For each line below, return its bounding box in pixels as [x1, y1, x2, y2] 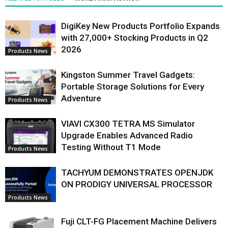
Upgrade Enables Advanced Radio [61, 130, 193, 141]
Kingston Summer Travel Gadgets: [61, 70, 195, 80]
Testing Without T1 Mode [61, 142, 161, 153]
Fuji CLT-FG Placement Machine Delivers [61, 216, 217, 227]
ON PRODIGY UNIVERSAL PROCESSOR [61, 179, 212, 190]
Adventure [61, 93, 101, 104]
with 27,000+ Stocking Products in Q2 [61, 33, 208, 43]
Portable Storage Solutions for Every [61, 81, 204, 92]
